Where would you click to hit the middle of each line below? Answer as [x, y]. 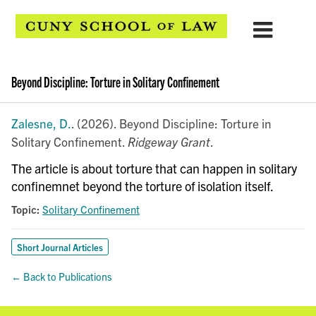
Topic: [25, 209]
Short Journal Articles [60, 247]
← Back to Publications [61, 276]
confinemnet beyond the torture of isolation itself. [142, 186]
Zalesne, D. [41, 123]
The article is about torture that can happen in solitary [154, 168]
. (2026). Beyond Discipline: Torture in [171, 123]
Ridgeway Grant [169, 141]
